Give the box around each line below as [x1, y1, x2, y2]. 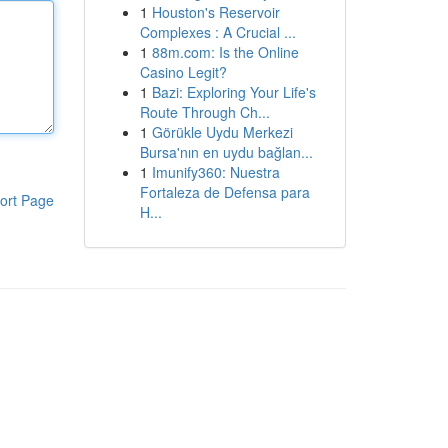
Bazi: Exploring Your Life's [151, 82, 316, 102]
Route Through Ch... [139, 102, 270, 122]
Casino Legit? [139, 62, 227, 82]
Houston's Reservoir [151, 2, 280, 22]
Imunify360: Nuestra [151, 162, 280, 182]
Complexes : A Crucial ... [139, 22, 296, 42]
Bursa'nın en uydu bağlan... [139, 142, 313, 162]
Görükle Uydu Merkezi [151, 122, 293, 142]
